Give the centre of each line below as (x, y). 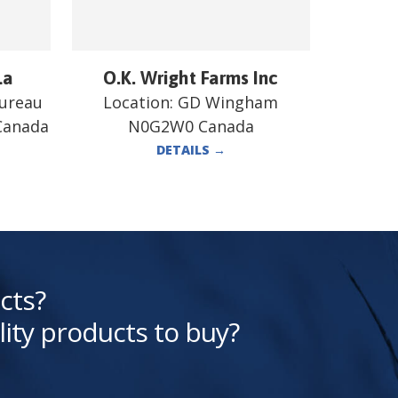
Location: (141, 102)
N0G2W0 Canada (191, 126)
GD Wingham (228, 102)
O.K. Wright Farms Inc (191, 77)
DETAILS (184, 149)
